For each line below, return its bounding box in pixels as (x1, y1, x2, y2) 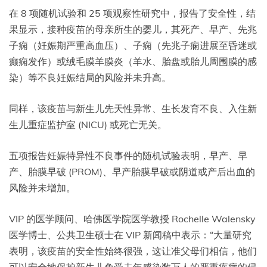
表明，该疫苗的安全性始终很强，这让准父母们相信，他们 (9, 245, 257, 257)
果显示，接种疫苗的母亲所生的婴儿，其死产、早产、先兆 (9, 23, 257, 36)
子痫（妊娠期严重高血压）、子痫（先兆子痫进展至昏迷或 (9, 39, 257, 52)
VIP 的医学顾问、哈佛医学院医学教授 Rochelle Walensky (9, 213, 256, 225)
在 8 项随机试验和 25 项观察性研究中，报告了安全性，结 (9, 7, 256, 20)
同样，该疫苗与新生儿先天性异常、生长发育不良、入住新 (9, 103, 257, 115)
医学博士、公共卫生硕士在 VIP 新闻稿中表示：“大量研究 (9, 229, 252, 241)
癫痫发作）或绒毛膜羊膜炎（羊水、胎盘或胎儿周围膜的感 (9, 55, 257, 68)
